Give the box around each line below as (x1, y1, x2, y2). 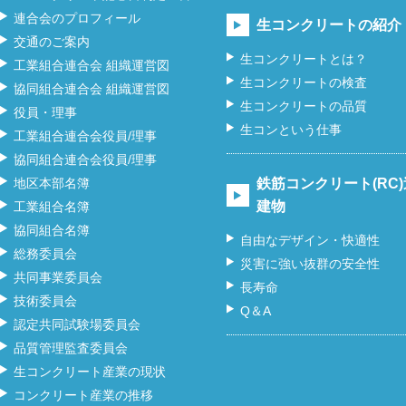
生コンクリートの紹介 (256, 17, 401, 33)
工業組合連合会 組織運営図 (14, 58, 169, 72)
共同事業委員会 (14, 270, 102, 285)
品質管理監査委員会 (14, 341, 128, 355)
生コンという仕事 (240, 122, 342, 137)
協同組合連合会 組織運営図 (14, 82, 169, 96)
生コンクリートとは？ (240, 52, 367, 66)
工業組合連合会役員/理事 (14, 129, 157, 143)
